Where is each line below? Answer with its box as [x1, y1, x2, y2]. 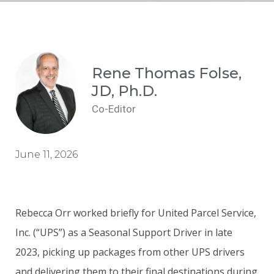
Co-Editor [92, 102, 136, 115]
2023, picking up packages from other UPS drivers [15, 245, 245, 259]
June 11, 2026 [15, 148, 78, 160]
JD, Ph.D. [92, 81, 157, 100]
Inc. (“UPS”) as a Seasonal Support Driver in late [15, 225, 232, 239]
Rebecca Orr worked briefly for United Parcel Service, [15, 206, 256, 220]
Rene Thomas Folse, [92, 64, 242, 82]
